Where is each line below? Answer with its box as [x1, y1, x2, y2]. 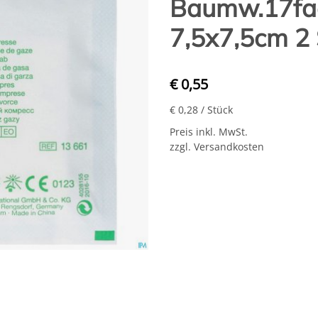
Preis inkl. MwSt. [170, 125, 248, 138]
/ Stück [201, 103, 233, 116]
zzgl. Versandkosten [170, 140, 264, 153]
